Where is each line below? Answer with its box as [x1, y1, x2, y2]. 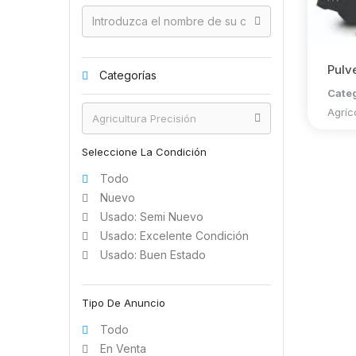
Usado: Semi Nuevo [100, 210, 203, 223]
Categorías [96, 68, 157, 82]
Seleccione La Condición [82, 145, 207, 158]
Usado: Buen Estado [100, 248, 206, 261]
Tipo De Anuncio [82, 296, 165, 309]
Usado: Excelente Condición [100, 229, 249, 242]
